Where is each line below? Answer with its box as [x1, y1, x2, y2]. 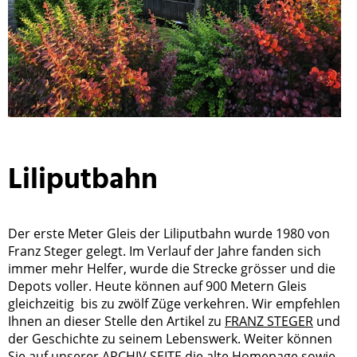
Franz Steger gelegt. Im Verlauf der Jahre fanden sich [8, 241, 321, 260]
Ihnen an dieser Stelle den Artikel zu [8, 312, 225, 330]
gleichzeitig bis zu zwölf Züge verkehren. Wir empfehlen [8, 294, 340, 312]
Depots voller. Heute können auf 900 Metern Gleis [8, 277, 307, 295]
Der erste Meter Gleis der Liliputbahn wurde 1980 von [8, 224, 330, 242]
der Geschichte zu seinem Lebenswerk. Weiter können [8, 329, 332, 347]
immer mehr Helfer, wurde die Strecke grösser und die [8, 259, 335, 277]
